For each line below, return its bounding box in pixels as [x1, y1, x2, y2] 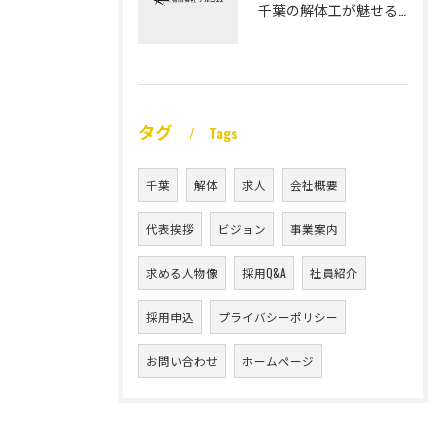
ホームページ [242, 352, 314, 369]
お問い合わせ [146, 352, 218, 369]
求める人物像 [146, 264, 218, 281]
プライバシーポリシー [218, 308, 338, 325]
